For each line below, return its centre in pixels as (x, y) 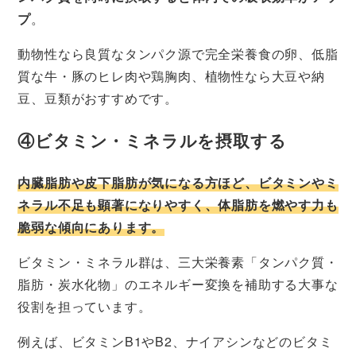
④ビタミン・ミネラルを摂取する (152, 141)
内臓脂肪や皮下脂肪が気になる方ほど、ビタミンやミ (178, 182)
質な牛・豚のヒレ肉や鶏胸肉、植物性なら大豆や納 (171, 76)
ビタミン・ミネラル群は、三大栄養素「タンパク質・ (178, 261)
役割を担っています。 (85, 306)
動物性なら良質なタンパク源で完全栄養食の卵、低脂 (178, 54)
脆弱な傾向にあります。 (91, 226)
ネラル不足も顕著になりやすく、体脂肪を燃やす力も (178, 204)
